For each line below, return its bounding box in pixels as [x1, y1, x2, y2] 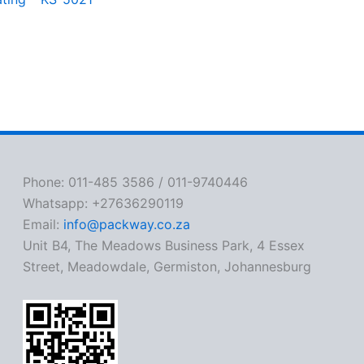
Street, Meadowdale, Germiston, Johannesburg [23, 258, 312, 275]
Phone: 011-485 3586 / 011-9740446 [23, 174, 249, 190]
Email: [23, 216, 64, 232]
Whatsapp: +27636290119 [23, 195, 184, 211]
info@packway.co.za [63, 216, 191, 232]
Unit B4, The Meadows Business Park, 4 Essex [23, 237, 305, 253]
